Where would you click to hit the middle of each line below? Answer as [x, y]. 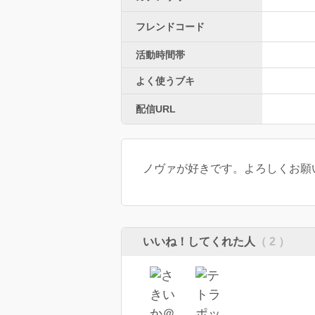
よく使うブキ [165, 81]
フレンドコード [170, 26]
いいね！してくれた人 [199, 241]
